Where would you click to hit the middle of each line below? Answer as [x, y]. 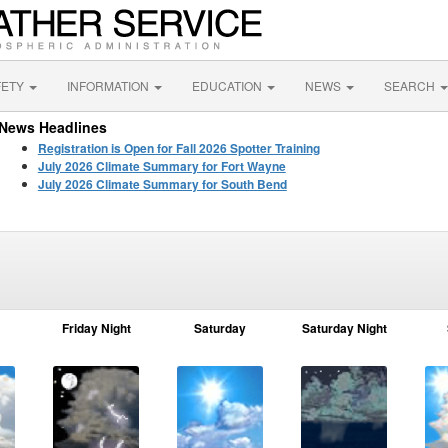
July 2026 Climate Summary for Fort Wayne [161, 166]
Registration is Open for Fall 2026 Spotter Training [178, 148]
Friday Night [96, 328]
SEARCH [411, 85]
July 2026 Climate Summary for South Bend [162, 184]
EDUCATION [228, 85]
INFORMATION [109, 85]
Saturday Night [344, 328]
